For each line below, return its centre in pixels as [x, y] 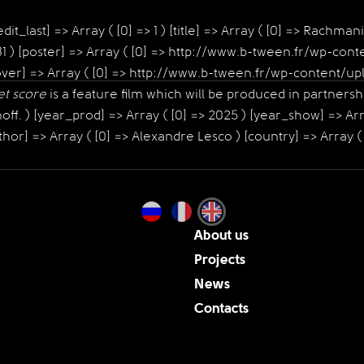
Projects [220, 260]
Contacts [221, 309]
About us [221, 236]
